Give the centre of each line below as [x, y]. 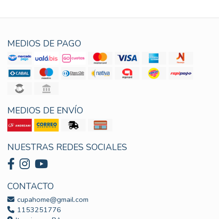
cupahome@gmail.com [52, 199]
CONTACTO [31, 186]
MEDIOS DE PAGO [44, 43]
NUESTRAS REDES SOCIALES [67, 147]
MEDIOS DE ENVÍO [45, 110]
